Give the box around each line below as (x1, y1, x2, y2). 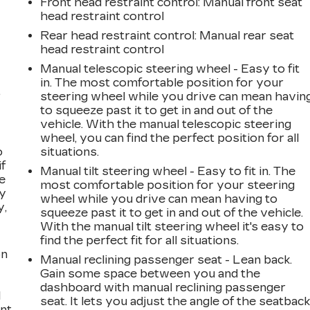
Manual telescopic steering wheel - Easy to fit (40, 62, 300, 75)
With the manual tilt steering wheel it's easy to (40, 219, 304, 233)
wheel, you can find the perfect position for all (40, 131, 300, 145)
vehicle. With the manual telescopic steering (40, 117, 292, 131)
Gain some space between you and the (40, 266, 261, 280)
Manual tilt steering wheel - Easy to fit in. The (40, 164, 296, 178)
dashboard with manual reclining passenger (40, 280, 286, 294)
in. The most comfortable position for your (40, 75, 284, 89)
